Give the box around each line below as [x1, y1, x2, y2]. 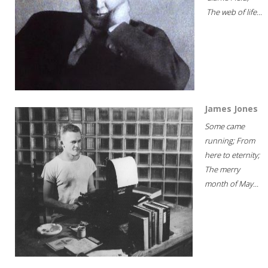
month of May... [205, 178, 258, 189]
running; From [205, 135, 255, 146]
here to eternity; [205, 149, 260, 160]
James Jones [205, 102, 258, 114]
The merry [205, 163, 240, 175]
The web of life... [206, 6, 262, 17]
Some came [205, 120, 245, 132]
